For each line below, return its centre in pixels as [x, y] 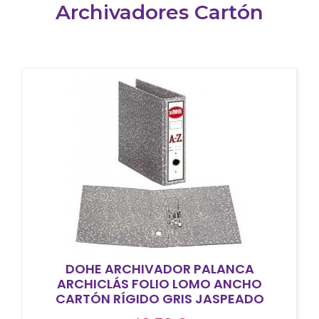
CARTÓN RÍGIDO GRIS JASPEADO [159, 298]
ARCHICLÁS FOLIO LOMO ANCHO [159, 283]
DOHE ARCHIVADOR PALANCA [159, 268]
